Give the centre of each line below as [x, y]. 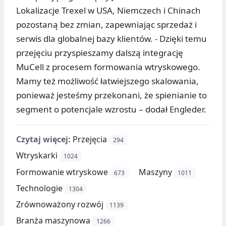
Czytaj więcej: [43, 139]
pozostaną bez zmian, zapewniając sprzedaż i [106, 25]
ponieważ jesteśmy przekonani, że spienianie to [111, 95]
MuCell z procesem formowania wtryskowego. [108, 67]
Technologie [39, 188]
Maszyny [155, 172]
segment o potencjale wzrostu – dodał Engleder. [111, 109]
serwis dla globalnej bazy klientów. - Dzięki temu [111, 39]
